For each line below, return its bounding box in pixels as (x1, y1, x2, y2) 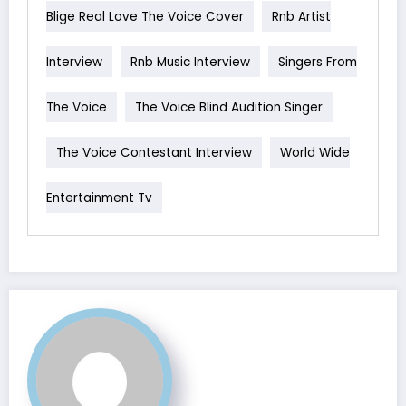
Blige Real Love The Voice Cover (46, 7, 244, 25)
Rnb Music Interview (130, 53, 250, 71)
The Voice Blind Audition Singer (135, 98, 323, 116)
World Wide (280, 143, 350, 161)
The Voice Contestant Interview (56, 143, 252, 161)
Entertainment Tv (46, 188, 152, 207)
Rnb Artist (272, 7, 331, 25)
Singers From (278, 53, 357, 71)
